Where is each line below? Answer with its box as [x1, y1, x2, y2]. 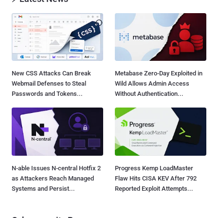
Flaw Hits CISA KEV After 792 [115, 174, 197, 182]
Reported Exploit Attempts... [115, 184, 193, 192]
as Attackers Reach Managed [12, 174, 94, 182]
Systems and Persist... [12, 184, 75, 192]
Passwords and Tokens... [12, 90, 83, 98]
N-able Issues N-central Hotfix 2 [12, 164, 101, 172]
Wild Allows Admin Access [115, 80, 189, 88]
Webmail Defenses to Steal [12, 80, 86, 88]
